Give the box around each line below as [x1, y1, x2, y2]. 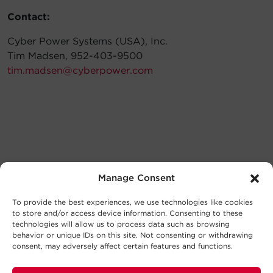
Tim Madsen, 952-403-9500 [7, 50, 143, 62]
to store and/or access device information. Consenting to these [12, 208, 243, 218]
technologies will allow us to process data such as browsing [12, 219, 230, 229]
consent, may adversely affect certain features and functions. [12, 241, 233, 250]
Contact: [7, 11, 50, 23]
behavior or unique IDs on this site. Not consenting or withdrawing [12, 230, 253, 239]
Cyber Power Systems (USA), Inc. [7, 35, 168, 48]
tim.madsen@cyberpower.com [7, 65, 153, 77]
